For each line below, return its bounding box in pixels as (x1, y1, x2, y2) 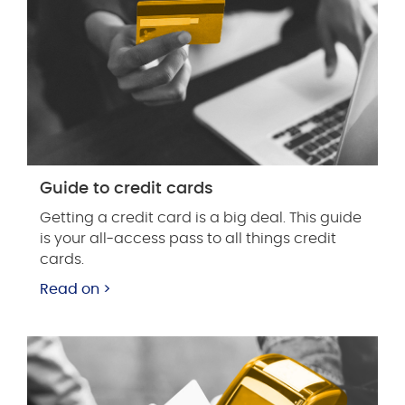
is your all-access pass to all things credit (40, 231, 336, 246)
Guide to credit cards (40, 180, 213, 197)
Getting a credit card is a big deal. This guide (40, 210, 362, 225)
